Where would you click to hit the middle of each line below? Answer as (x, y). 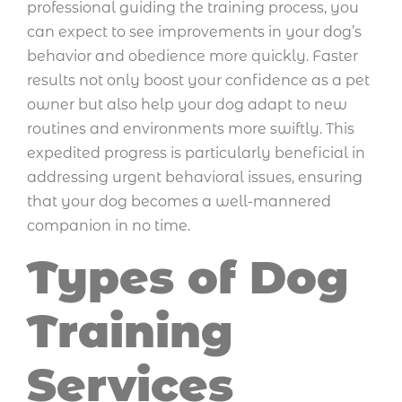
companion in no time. (109, 226)
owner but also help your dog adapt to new (187, 105)
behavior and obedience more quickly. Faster (192, 57)
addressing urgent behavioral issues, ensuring (195, 178)
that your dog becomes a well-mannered (179, 202)
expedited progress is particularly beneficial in (196, 153)
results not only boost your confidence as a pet (198, 81)
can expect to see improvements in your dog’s (194, 32)
